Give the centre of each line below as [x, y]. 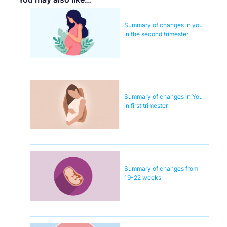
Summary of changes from [161, 168]
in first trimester [146, 106]
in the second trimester [156, 34]
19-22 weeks [143, 177]
